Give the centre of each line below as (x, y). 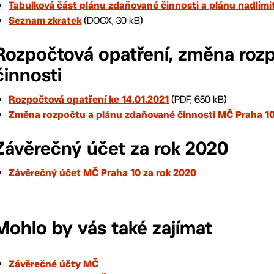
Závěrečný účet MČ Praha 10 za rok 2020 (103, 174)
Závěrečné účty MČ (54, 265)
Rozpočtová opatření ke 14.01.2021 (89, 100)
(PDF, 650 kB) (198, 99)
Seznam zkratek (45, 21)
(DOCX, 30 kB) (113, 20)
